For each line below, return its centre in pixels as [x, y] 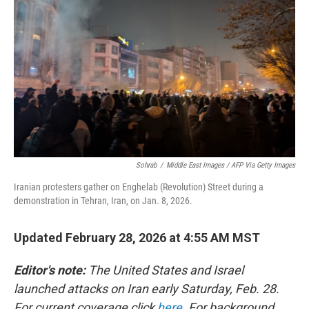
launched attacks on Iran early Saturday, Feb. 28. [147, 289]
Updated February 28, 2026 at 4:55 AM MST [137, 238]
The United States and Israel [165, 270]
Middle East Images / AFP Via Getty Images [231, 165]
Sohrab [146, 165]
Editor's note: [50, 270]
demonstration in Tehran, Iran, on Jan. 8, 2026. [103, 201]
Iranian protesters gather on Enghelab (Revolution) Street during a [139, 187]
